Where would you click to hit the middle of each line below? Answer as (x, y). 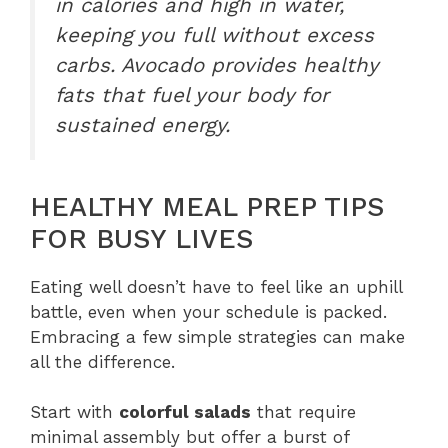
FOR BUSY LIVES (141, 238)
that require (303, 412)
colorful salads (185, 412)
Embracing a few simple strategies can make (217, 336)
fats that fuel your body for (192, 95)
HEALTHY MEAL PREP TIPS (207, 206)
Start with (74, 412)
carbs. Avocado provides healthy (216, 65)
